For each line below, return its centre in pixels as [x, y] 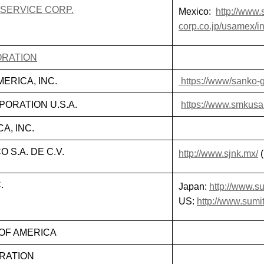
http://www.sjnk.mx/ [218, 154]
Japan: [194, 187]
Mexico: [197, 11]
